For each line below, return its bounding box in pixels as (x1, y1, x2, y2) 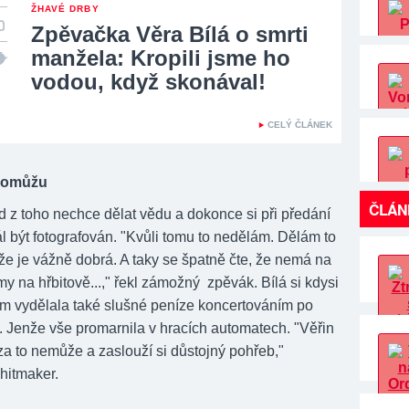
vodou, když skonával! (31, 69, 266, 94)
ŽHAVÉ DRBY (31, 4, 100, 14)
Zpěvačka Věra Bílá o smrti (31, 22, 309, 47)
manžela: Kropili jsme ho (31, 46, 290, 70)
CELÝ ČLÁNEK (267, 120, 332, 130)
